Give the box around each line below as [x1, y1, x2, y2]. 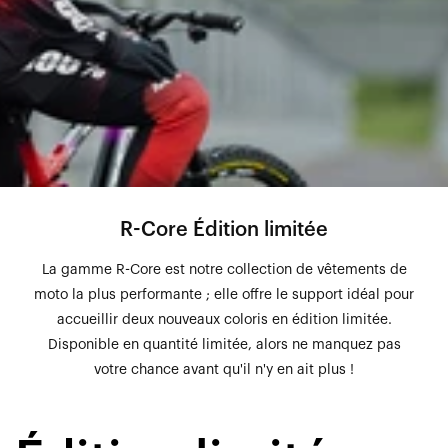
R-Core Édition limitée [120, 220, 328, 241]
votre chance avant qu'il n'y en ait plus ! [94, 363, 354, 378]
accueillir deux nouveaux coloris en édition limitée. [56, 313, 392, 328]
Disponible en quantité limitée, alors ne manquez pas [47, 338, 401, 353]
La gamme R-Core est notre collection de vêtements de [41, 263, 407, 278]
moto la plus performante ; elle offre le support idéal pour [34, 288, 414, 303]
